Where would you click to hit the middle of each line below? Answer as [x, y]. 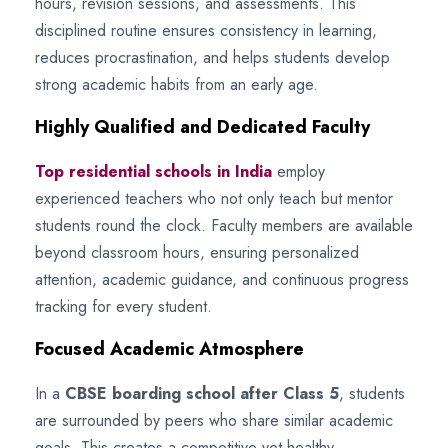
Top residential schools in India [153, 171]
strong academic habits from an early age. [176, 84]
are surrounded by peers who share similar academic [214, 420]
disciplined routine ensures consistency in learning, [206, 30]
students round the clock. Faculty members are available [224, 225]
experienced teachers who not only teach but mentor [214, 198]
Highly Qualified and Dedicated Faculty [202, 126]
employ [298, 171]
